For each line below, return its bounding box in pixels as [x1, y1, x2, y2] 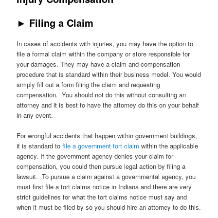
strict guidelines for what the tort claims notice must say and [17, 192, 187, 201]
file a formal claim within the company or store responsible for [17, 49, 190, 58]
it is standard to [17, 141, 63, 150]
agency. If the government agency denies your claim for [17, 151, 174, 161]
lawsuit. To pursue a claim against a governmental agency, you [17, 171, 196, 181]
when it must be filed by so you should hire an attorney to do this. [17, 202, 201, 212]
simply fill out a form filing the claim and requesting [17, 79, 161, 89]
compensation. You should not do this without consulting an [17, 90, 186, 99]
